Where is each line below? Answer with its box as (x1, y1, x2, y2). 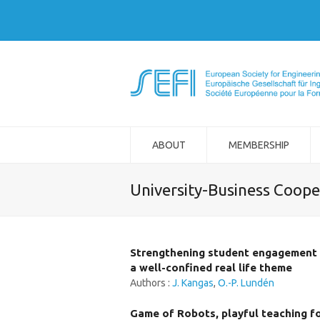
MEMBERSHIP (228, 139, 289, 151)
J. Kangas (172, 277, 214, 289)
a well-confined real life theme (130, 261, 292, 274)
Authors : (130, 277, 172, 289)
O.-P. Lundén (218, 277, 274, 289)
